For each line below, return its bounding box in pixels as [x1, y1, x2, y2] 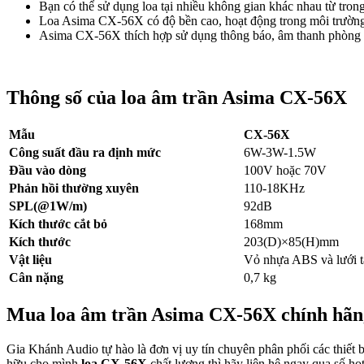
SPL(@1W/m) [9, 199, 87, 214]
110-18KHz [244, 181, 305, 196]
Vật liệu [9, 253, 52, 267]
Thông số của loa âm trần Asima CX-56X [6, 87, 347, 109]
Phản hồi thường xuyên [9, 181, 139, 196]
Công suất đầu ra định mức [9, 145, 161, 160]
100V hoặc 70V [244, 163, 327, 178]
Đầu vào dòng [9, 163, 86, 178]
